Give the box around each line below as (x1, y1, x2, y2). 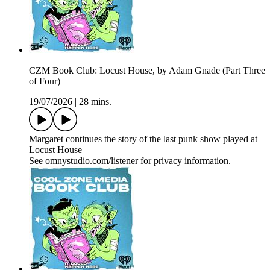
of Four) (29, 76, 60, 87)
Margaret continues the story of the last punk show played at (29, 134, 257, 145)
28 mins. (79, 96, 111, 107)
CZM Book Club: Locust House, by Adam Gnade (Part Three (29, 65, 265, 76)
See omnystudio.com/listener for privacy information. (29, 155, 231, 166)
